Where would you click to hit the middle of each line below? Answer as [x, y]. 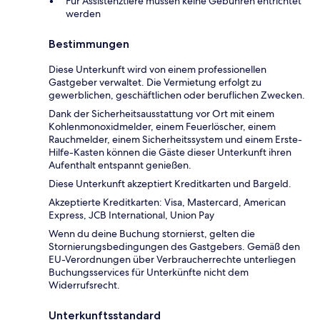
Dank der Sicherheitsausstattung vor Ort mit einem [161, 114]
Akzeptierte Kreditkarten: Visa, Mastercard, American [167, 202]
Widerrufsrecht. [84, 285]
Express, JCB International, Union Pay [131, 215]
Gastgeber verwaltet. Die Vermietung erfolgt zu [155, 82]
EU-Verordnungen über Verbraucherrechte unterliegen [172, 260]
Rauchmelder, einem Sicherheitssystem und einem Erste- [175, 140]
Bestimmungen [89, 44]
